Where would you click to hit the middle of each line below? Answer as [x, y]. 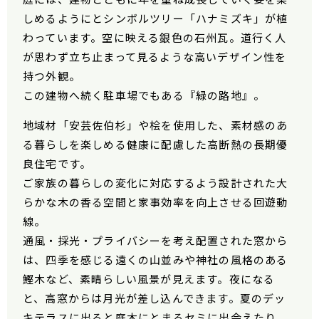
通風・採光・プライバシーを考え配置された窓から [156, 241]
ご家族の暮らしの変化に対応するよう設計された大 [156, 183]
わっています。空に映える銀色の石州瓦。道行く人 [155, 38]
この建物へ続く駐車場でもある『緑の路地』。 [144, 95]
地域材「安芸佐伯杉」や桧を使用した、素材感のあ [156, 125]
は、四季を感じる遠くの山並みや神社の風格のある [156, 260]
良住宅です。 [57, 164]
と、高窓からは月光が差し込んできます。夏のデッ [155, 298]
